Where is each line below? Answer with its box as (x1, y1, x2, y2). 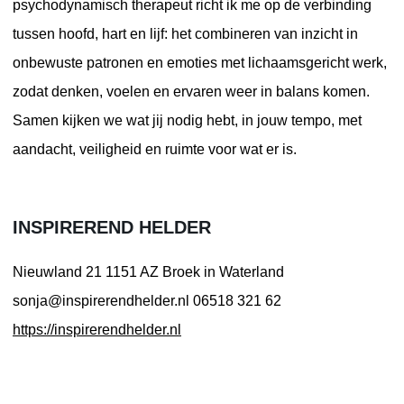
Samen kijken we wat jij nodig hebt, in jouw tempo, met (13, 112, 362, 128)
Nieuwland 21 (13, 263, 102, 280)
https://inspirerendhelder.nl (13, 321, 181, 337)
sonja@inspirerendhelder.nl (13, 292, 193, 308)
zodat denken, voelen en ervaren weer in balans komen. (13, 83, 370, 99)
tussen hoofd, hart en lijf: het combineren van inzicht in (13, 25, 358, 41)
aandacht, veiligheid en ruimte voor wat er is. (13, 141, 297, 157)
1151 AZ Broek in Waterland (102, 263, 284, 280)
